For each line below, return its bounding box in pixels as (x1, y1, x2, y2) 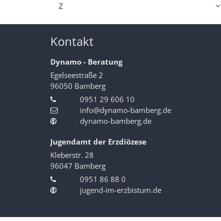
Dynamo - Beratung (50, 57, 122, 67)
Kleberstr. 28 (50, 150, 94, 160)
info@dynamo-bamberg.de (80, 105, 171, 115)
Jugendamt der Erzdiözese (50, 137, 147, 147)
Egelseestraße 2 (50, 70, 103, 80)
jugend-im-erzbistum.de (80, 185, 161, 195)
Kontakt (50, 33, 94, 50)
